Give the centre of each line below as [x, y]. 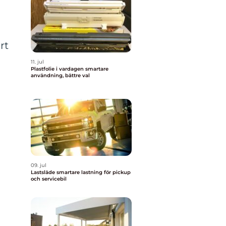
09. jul [39, 165]
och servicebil [49, 179]
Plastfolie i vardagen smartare [58, 69]
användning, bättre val [60, 75]
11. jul [37, 62]
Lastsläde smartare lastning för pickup [44, 172]
